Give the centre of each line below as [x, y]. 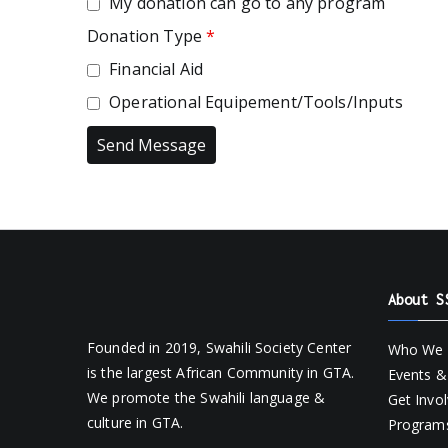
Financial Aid [154, 69]
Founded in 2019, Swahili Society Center [219, 347]
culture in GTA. [135, 422]
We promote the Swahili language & [206, 397]
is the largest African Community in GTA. [221, 372]
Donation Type [147, 36]
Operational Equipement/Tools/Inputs [254, 102]
